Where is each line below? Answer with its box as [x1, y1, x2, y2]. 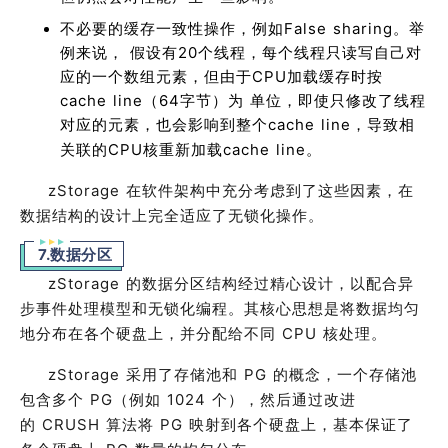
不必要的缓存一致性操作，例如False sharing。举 [60, 19, 425, 38]
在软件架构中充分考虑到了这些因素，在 [126, 181, 414, 200]
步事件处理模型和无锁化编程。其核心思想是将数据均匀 [20, 299, 420, 318]
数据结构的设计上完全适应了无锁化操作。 [20, 206, 324, 225]
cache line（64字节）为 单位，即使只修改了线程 [60, 91, 426, 110]
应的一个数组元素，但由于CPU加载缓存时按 [60, 67, 383, 86]
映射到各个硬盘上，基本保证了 [189, 415, 413, 434]
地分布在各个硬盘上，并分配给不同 [20, 324, 282, 343]
